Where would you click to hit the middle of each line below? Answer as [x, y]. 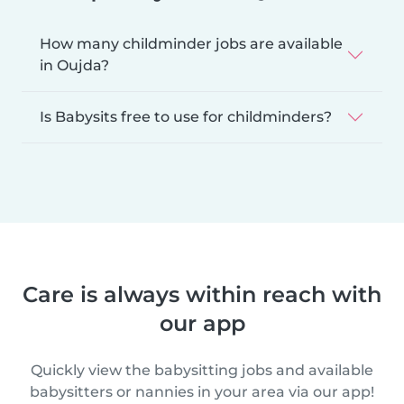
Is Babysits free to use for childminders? [186, 116]
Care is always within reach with [202, 294]
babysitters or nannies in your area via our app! [202, 391]
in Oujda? [74, 65]
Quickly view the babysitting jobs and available [202, 370]
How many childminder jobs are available [191, 43]
